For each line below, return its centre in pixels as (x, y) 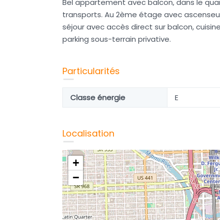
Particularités (91, 71)
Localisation (88, 133)
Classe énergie (98, 97)
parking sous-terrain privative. (117, 39)
